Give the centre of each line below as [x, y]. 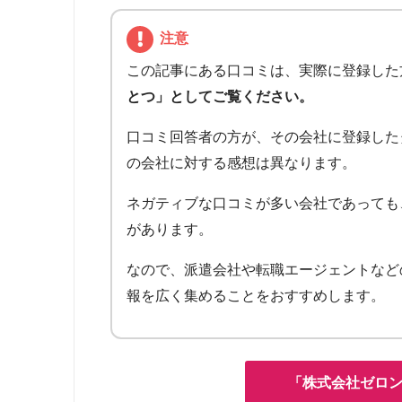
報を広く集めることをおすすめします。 [256, 295]
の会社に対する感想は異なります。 [241, 162]
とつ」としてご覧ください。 [220, 96]
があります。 [170, 229]
